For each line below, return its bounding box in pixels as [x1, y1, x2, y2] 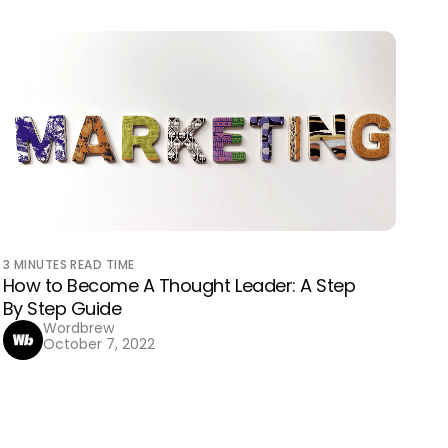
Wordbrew [42, 318, 114, 338]
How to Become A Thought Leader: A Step [2, 273, 356, 298]
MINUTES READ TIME [13, 256, 135, 273]
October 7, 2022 [42, 334, 155, 354]
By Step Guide [2, 296, 122, 321]
